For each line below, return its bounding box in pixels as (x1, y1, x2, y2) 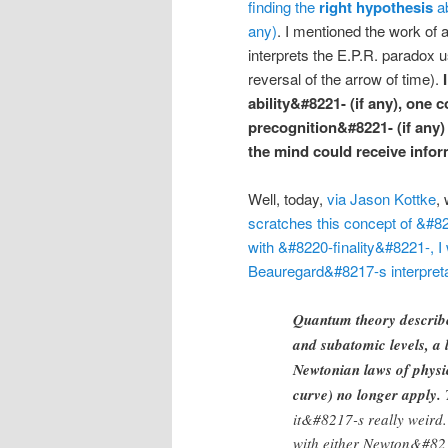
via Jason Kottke (327, 187, 436, 209)
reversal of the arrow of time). (248, 67, 443, 89)
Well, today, (248, 187, 327, 209)
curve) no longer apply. (293, 384, 441, 406)
